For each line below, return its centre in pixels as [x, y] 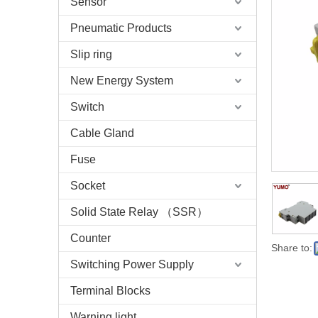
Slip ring [91, 54]
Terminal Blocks [110, 291]
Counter [91, 238]
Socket [88, 186]
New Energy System [122, 81]
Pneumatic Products [121, 28]
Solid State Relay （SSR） [139, 212]
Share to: [292, 248]
